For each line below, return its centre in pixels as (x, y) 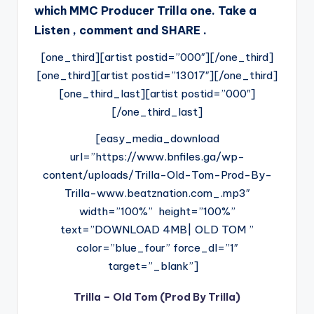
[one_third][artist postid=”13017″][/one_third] (157, 75)
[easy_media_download (157, 138)
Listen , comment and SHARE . (121, 30)
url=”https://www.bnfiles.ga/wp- (157, 157)
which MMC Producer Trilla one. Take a (145, 11)
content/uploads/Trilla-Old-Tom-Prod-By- (157, 175)
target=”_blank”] (153, 266)
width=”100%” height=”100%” (157, 211)
